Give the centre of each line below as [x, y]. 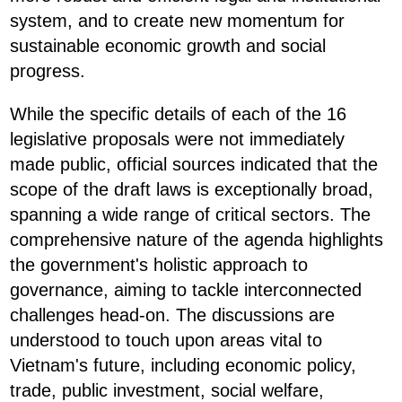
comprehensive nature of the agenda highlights [197, 240]
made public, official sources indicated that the [194, 165]
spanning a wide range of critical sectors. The [190, 215]
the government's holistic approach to [159, 265]
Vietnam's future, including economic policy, [183, 366]
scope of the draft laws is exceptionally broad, [192, 190]
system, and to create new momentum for [177, 21]
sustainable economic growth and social [168, 46]
